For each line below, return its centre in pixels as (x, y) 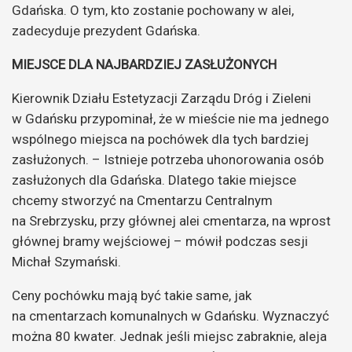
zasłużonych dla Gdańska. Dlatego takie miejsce (154, 180)
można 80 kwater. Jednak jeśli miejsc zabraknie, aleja (169, 336)
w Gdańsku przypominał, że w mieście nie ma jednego (170, 118)
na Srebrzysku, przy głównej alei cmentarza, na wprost (171, 220)
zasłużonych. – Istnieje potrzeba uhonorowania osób (168, 159)
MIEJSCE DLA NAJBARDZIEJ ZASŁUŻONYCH (144, 64)
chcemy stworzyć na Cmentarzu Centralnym (142, 200)
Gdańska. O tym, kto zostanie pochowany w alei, (153, 10)
